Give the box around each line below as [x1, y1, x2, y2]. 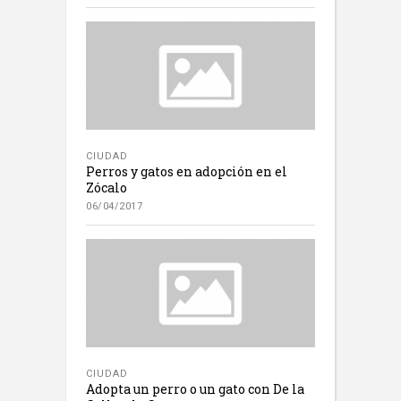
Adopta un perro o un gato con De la [86, 380, 304, 397]
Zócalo [86, 178, 127, 196]
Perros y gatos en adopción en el [86, 162, 287, 180]
